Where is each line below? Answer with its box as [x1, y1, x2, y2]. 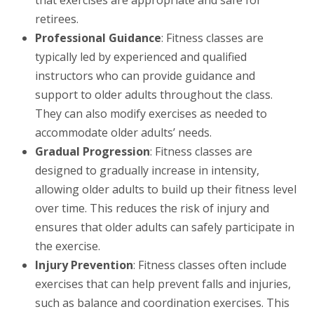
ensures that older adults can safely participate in [35, 219, 294, 235]
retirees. [35, 11, 78, 27]
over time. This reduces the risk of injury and [35, 200, 269, 216]
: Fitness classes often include [133, 257, 287, 273]
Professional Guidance [35, 29, 161, 46]
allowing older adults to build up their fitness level [35, 181, 296, 197]
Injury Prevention [35, 257, 133, 273]
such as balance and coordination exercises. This [35, 294, 289, 310]
